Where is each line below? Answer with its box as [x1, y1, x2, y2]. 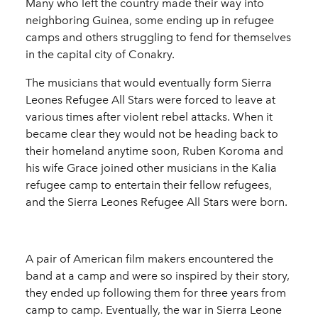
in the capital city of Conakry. [26, 48, 175, 62]
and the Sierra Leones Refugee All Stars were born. [26, 195, 287, 209]
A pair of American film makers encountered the [26, 252, 273, 266]
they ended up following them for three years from [26, 286, 286, 300]
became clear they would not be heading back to [26, 127, 278, 141]
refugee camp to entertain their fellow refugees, [26, 178, 272, 192]
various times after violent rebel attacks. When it [26, 110, 273, 124]
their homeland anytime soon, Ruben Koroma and [26, 144, 283, 158]
